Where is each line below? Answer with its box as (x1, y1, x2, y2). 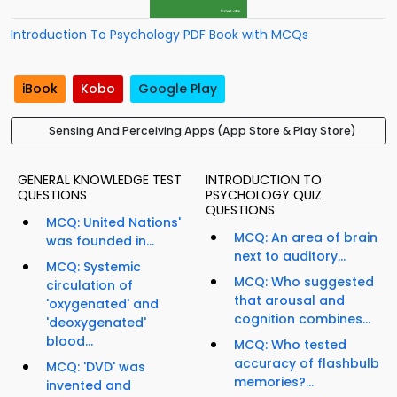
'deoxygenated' (46, 314, 146, 332)
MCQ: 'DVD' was (46, 358, 145, 377)
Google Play (138, 80, 217, 98)
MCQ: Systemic (46, 258, 141, 276)
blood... (46, 332, 93, 351)
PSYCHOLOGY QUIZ (206, 186, 322, 205)
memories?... (234, 373, 314, 392)
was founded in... (46, 232, 154, 251)
